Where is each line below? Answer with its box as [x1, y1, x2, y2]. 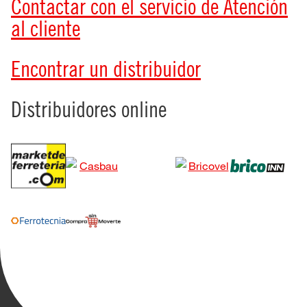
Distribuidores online [11, 95, 167, 122]
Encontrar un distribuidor [11, 55, 201, 82]
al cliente [11, 14, 80, 41]
